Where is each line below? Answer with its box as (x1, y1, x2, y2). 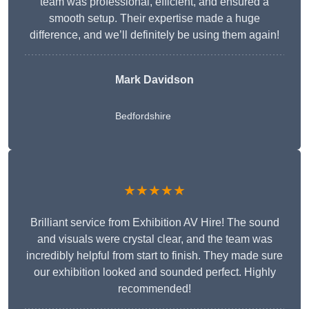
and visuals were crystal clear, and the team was (37, 233, 272, 246)
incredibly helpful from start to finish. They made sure (26, 250, 283, 262)
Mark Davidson (115, 74, 194, 86)
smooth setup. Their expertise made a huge (49, 12, 260, 25)
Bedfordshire (115, 110, 171, 122)
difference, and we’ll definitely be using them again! (30, 29, 279, 41)
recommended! (118, 283, 191, 295)
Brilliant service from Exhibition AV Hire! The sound (30, 217, 279, 229)
